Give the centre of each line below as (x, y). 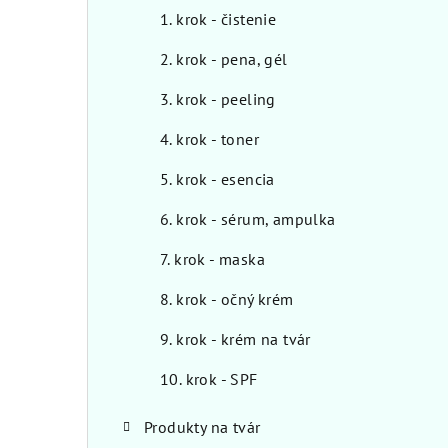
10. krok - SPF (209, 379)
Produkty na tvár (202, 427)
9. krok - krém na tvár (235, 339)
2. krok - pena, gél (224, 59)
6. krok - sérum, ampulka (248, 219)
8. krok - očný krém (227, 299)
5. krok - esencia (217, 179)
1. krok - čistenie (218, 19)
